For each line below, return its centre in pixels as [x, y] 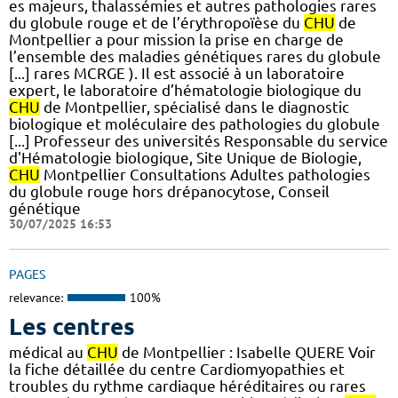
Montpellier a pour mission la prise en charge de [176, 39]
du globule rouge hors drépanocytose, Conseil [169, 191]
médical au [48, 353]
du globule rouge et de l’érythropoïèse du [156, 22]
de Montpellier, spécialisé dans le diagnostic [195, 107]
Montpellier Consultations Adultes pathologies [205, 174]
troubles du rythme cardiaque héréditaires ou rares [187, 386]
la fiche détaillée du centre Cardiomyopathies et [177, 370]
